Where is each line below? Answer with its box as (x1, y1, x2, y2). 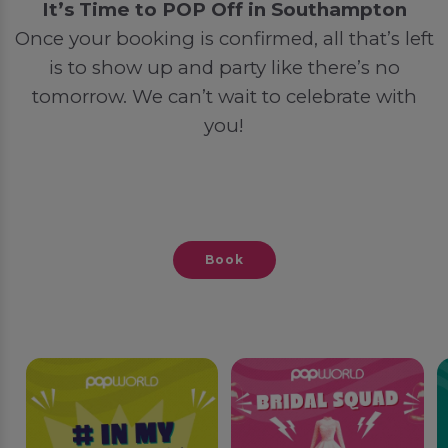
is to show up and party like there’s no (48, 56, 400, 80)
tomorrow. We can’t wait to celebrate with (31, 85, 417, 109)
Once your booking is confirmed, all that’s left (14, 27, 434, 51)
